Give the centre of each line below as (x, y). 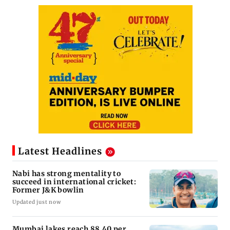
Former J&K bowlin (48, 190)
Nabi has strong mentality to (67, 173)
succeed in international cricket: (74, 181)
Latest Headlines (60, 151)
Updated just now (37, 202)
